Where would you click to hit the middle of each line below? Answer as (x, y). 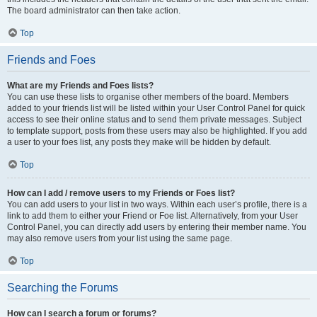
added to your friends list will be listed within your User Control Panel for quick (156, 108)
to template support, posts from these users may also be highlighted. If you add (157, 131)
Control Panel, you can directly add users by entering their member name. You (157, 227)
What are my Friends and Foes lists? (80, 86)
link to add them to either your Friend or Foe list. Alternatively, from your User (152, 216)
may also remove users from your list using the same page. (120, 238)
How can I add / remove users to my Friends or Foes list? (121, 193)
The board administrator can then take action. (94, 11)
